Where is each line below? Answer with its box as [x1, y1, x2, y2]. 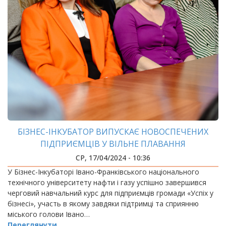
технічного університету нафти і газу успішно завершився [8, 178, 206, 187]
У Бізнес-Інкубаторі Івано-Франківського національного [8, 167, 199, 177]
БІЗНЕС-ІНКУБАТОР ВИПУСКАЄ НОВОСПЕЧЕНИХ [18, 126, 208, 137]
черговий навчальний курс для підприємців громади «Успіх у [8, 188, 213, 198]
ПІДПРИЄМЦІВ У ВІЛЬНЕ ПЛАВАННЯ [40, 138, 186, 149]
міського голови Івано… [8, 209, 90, 219]
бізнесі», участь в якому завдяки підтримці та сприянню [8, 199, 199, 208]
